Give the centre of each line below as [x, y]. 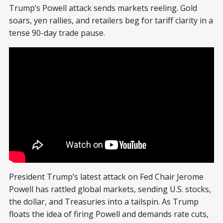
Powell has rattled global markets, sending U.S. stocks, [110, 189]
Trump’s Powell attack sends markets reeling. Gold [103, 8]
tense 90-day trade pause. [57, 33]
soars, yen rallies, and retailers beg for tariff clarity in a [111, 21]
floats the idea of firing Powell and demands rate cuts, [109, 214]
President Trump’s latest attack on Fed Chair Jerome [106, 177]
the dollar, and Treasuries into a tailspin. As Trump [104, 202]
